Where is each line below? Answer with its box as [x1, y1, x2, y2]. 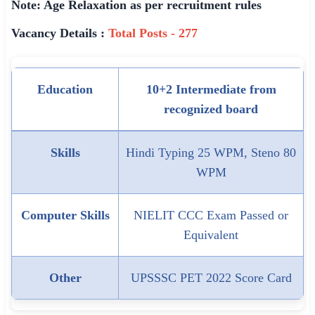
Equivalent [184, 228, 238, 242]
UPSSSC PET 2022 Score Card [130, 271, 292, 285]
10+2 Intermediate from [146, 82, 276, 96]
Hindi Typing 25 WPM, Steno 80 [126, 146, 296, 160]
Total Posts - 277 [105, 26, 198, 40]
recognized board [164, 102, 258, 116]
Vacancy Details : [11, 26, 105, 40]
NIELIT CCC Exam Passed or [134, 208, 288, 222]
